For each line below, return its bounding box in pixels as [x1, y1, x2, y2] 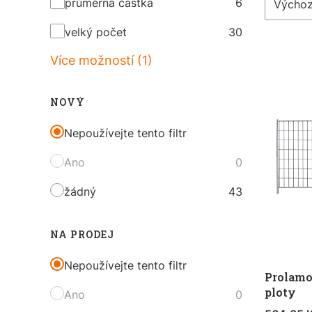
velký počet [65, 24, 127, 39]
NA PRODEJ [50, 227, 114, 241]
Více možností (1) [50, 52, 153, 68]
